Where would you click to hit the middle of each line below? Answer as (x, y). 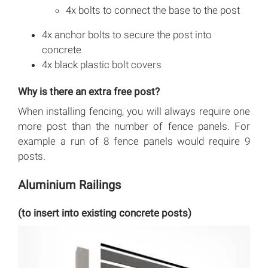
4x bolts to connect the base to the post (153, 10)
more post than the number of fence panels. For (134, 127)
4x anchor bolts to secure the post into (127, 35)
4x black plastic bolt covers (102, 65)
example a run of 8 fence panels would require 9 (134, 141)
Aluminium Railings (69, 185)
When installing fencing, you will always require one (134, 112)
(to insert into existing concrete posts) (105, 213)
